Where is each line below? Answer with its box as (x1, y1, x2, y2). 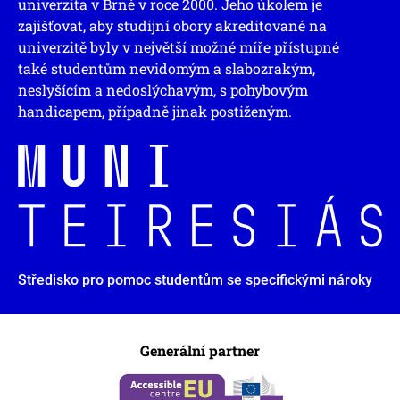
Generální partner (140, 341, 260, 361)
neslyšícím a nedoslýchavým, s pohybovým (18, 79, 308, 99)
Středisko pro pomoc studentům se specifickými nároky (18, 271, 372, 289)
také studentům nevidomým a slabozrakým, (18, 58, 315, 78)
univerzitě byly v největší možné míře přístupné (18, 37, 339, 56)
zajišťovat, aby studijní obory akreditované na (18, 15, 327, 35)
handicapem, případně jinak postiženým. (18, 101, 292, 121)
